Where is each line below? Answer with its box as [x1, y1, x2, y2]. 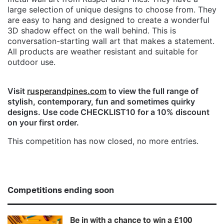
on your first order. [7, 117, 79, 128]
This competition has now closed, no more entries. [7, 136, 198, 146]
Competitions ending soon [7, 186, 114, 195]
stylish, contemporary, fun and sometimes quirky [7, 96, 195, 107]
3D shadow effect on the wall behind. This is [7, 25, 176, 36]
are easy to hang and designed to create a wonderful [7, 15, 209, 25]
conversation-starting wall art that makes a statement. [7, 36, 214, 46]
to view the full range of [106, 86, 198, 96]
